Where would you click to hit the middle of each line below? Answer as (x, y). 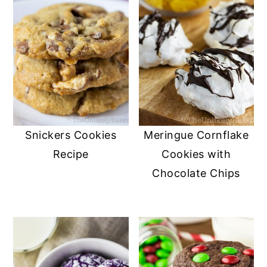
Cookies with (196, 154)
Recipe (71, 154)
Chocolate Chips (196, 173)
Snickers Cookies (71, 135)
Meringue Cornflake (196, 135)
